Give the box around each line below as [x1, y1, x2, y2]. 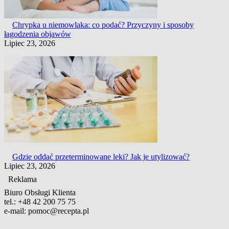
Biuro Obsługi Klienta [4, 188, 76, 197]
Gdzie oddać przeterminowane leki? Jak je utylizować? [12, 152, 190, 162]
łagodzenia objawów [4, 30, 71, 39]
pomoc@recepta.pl [28, 207, 89, 216]
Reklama [8, 175, 37, 184]
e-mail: [4, 207, 26, 216]
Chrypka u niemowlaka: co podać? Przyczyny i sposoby [12, 20, 194, 30]
